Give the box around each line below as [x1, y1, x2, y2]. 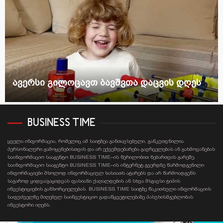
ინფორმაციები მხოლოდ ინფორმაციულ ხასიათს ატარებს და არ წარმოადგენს [7, 170, 196, 176]
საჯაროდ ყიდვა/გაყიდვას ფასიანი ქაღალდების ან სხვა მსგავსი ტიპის [7, 178, 180, 184]
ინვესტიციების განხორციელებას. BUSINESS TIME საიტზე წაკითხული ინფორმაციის [7, 186, 211, 192]
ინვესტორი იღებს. [7, 202, 51, 208]
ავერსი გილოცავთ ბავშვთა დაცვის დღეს [12, 77, 201, 88]
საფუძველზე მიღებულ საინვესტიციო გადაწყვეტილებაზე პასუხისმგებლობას [7, 194, 193, 200]
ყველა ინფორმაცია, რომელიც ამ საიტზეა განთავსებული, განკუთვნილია [7, 138, 184, 144]
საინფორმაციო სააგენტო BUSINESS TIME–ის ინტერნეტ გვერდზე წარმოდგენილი [7, 162, 204, 168]
